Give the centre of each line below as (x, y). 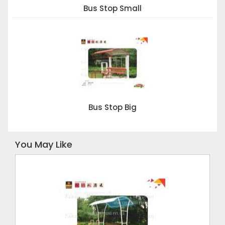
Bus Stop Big (113, 107)
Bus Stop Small (113, 9)
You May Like (44, 145)
